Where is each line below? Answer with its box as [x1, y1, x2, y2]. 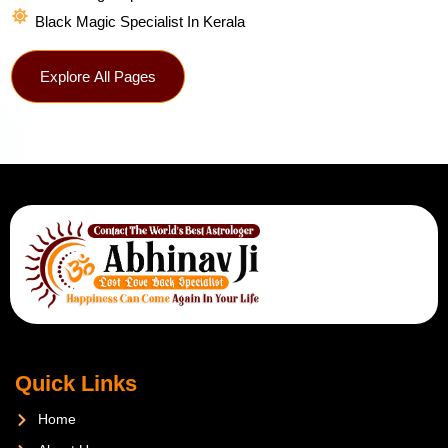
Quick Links [15, 371, 137, 397]
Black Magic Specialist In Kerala [35, 12, 245, 30]
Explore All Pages [40, 67, 156, 85]
